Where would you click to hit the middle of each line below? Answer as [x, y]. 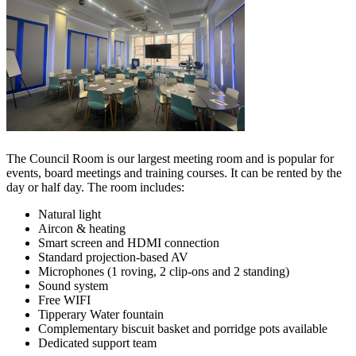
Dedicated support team [99, 342]
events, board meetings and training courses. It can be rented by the [174, 172]
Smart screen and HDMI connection [129, 242]
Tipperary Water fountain [101, 314]
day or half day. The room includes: [95, 187]
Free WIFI [64, 300]
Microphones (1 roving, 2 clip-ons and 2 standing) [164, 271]
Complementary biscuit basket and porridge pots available [183, 328]
